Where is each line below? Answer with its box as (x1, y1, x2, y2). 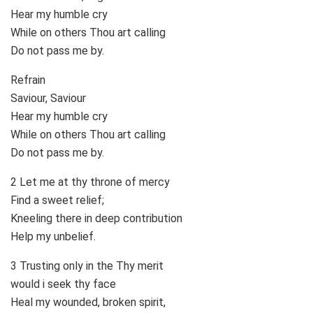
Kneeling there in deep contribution (10, 212, 182, 226)
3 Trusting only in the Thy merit (10, 259, 163, 273)
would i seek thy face (10, 277, 116, 291)
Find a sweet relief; (10, 194, 104, 208)
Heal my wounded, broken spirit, (10, 296, 166, 310)
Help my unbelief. (10, 230, 96, 244)
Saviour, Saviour (10, 92, 86, 105)
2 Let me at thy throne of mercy (10, 175, 170, 189)
